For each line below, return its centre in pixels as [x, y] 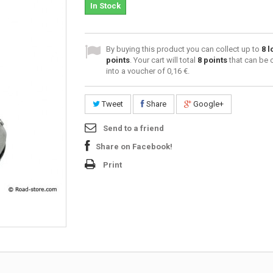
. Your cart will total [164, 60]
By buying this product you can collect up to [184, 49]
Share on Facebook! [134, 146]
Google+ [207, 104]
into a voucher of [136, 71]
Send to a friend [133, 128]
